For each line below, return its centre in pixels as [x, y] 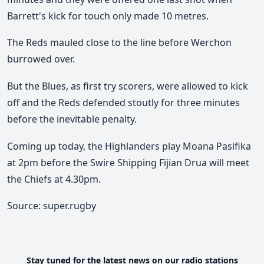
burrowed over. [41, 59]
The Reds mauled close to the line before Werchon [119, 43]
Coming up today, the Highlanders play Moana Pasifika [129, 146]
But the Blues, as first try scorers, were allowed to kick [128, 86]
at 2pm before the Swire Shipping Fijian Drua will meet [128, 162]
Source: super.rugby [52, 206]
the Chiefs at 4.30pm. [54, 179]
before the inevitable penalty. [72, 119]
